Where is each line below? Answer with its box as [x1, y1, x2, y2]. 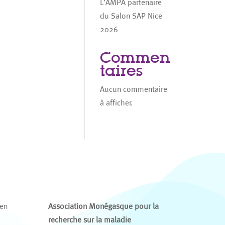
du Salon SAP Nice [100, 11, 163, 21]
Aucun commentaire [100, 84, 168, 94]
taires [100, 61, 143, 80]
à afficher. [100, 98, 133, 107]
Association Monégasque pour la [48, 201, 159, 211]
